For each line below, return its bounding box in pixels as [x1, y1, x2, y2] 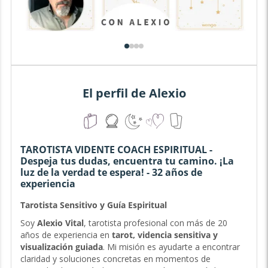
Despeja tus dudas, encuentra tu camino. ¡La [20, 154, 234, 168]
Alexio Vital [36, 217, 84, 229]
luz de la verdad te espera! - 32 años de [20, 166, 202, 179]
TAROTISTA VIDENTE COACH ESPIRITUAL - [20, 143, 212, 157]
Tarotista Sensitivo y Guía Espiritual [20, 199, 167, 211]
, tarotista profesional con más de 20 [83, 217, 227, 229]
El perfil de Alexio [82, 84, 186, 101]
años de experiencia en [20, 229, 112, 241]
